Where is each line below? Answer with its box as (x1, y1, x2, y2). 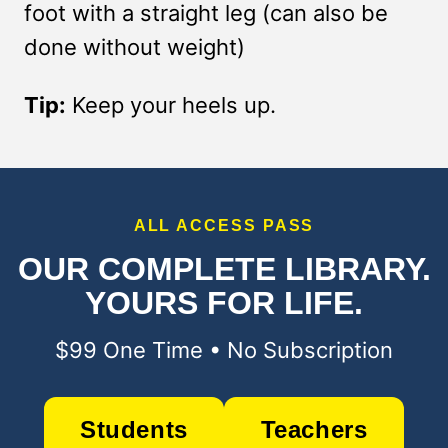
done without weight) (24, 34, 245, 60)
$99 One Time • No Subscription (55, 337, 393, 363)
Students (80, 416, 188, 443)
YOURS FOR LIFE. (85, 285, 363, 321)
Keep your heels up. (66, 92, 276, 118)
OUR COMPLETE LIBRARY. (17, 251, 431, 287)
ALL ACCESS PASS (133, 217, 315, 234)
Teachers (260, 416, 368, 443)
